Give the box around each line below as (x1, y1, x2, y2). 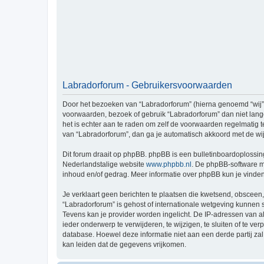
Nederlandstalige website (62, 160, 146, 169)
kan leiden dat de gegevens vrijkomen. (62, 240, 186, 249)
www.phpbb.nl (146, 160, 192, 169)
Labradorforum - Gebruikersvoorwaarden (62, 80, 232, 91)
